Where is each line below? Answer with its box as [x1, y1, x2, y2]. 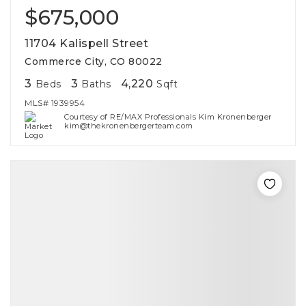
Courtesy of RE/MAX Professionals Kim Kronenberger [64, 112, 272, 122]
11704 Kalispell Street [25, 37, 148, 50]
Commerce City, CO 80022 [25, 55, 163, 68]
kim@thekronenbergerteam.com [64, 121, 193, 130]
